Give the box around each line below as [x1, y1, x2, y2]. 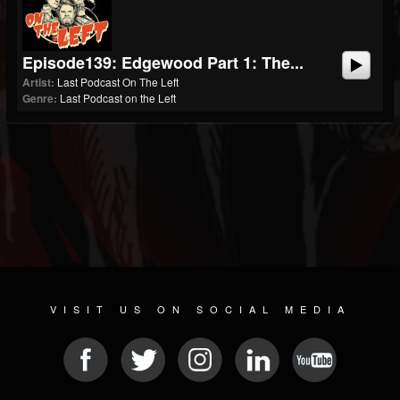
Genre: [22, 90, 57, 106]
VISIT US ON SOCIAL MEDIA [49, 302, 351, 316]
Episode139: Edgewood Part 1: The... [22, 51, 304, 74]
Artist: [22, 74, 54, 90]
